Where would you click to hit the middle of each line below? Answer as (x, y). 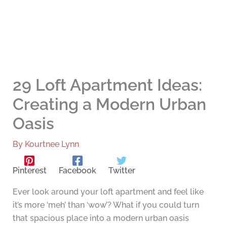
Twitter (122, 171)
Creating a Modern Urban (109, 104)
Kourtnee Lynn (52, 144)
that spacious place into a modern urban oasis (101, 218)
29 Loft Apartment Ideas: (107, 85)
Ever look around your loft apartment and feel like (108, 192)
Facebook (77, 171)
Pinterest (29, 171)
